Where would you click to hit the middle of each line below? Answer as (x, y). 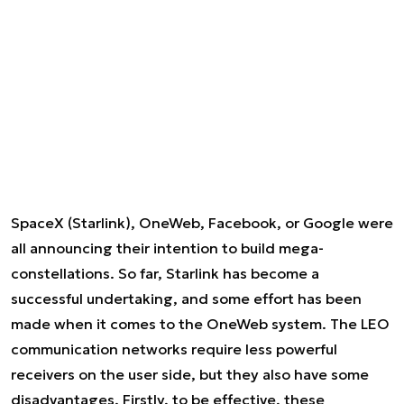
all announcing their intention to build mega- (167, 248)
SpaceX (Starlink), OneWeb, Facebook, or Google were (202, 223)
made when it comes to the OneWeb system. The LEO (200, 324)
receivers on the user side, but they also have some (190, 374)
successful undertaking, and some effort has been (186, 298)
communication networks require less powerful (174, 349)
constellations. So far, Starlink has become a (165, 273)
